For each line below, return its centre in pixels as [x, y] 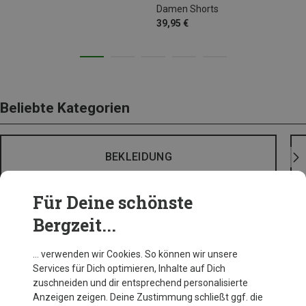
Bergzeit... [74, 225]
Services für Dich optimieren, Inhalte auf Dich [129, 268]
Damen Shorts [187, 9]
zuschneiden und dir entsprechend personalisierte [140, 283]
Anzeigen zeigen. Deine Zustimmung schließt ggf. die [148, 297]
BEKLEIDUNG [138, 157]
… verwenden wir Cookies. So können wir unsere [135, 254]
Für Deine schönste [113, 203]
